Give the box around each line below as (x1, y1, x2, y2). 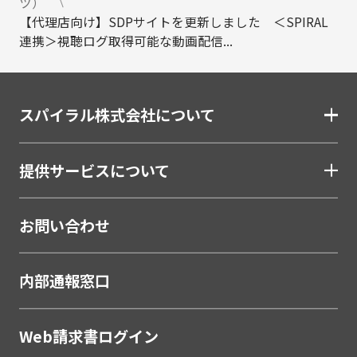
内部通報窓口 (18, 269, 110, 292)
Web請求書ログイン (18, 324, 159, 347)
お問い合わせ (18, 214, 110, 237)
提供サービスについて (18, 159, 170, 182)
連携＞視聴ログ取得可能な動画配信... (18, 32, 233, 51)
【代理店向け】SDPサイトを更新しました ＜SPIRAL (18, 13, 328, 32)
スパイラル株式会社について (18, 104, 215, 127)
